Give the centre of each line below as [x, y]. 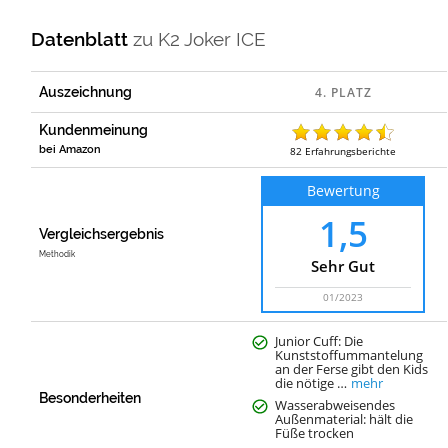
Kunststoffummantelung [349, 354]
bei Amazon [70, 149]
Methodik [57, 253]
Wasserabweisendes [335, 404]
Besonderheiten [90, 397]
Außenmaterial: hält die [344, 418]
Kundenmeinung [94, 129]
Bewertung [343, 190]
